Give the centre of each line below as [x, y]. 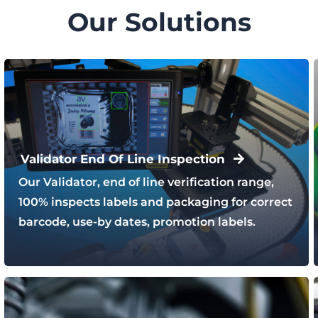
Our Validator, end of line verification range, [146, 182]
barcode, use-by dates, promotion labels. [137, 222]
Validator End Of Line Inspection [122, 159]
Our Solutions [159, 22]
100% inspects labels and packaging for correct [155, 202]
